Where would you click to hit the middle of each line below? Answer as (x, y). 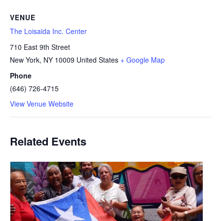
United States (97, 59)
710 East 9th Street (40, 47)
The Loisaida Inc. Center (48, 31)
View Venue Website (42, 103)
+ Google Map (143, 59)
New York (25, 59)
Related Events (48, 141)
